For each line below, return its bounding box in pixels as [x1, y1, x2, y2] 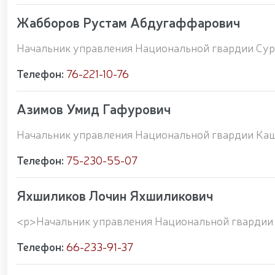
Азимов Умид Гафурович [17, 99, 171, 117]
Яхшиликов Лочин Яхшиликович [17, 186, 213, 204]
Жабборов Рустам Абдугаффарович [17, 13, 240, 31]
